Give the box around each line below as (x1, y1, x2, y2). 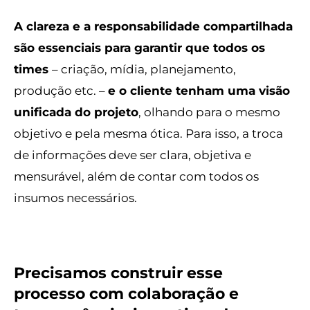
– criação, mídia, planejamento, (52, 62, 236, 77)
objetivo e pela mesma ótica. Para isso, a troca (14, 126, 283, 141)
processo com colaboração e (14, 284, 239, 303)
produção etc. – (14, 83, 108, 98)
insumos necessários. (14, 190, 140, 206)
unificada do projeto (14, 104, 138, 120)
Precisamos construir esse (14, 263, 223, 282)
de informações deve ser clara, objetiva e (14, 147, 251, 163)
